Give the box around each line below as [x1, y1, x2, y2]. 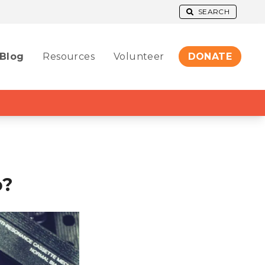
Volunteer [113, 51, 164, 62]
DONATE [188, 51, 232, 62]
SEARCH [198, 7, 230, 16]
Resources [43, 51, 95, 62]
